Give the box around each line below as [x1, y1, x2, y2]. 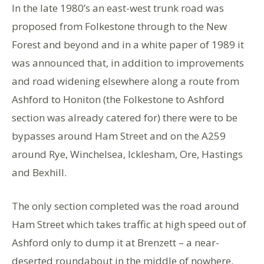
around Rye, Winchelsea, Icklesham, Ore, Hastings [12, 147, 243, 161]
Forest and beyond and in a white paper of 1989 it [12, 37, 244, 51]
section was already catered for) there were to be [12, 110, 237, 124]
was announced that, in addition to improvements [12, 55, 244, 70]
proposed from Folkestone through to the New [12, 19, 227, 33]
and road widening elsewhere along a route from [12, 74, 239, 88]
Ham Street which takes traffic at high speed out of [12, 217, 246, 231]
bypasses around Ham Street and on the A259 [12, 128, 226, 143]
